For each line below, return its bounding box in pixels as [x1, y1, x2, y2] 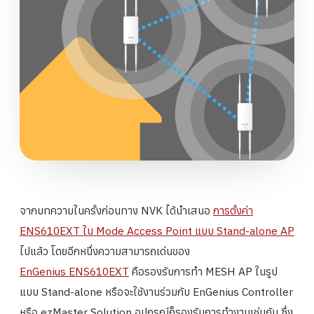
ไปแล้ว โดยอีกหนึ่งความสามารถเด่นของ [20, 243, 190, 258]
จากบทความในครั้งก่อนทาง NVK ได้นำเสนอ [20, 203, 213, 217]
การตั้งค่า [213, 203, 253, 217]
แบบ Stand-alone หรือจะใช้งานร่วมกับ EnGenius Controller [20, 284, 293, 299]
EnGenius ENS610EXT [20, 264, 129, 278]
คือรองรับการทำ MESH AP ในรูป [129, 264, 278, 278]
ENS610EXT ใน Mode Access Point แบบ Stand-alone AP [20, 223, 294, 238]
